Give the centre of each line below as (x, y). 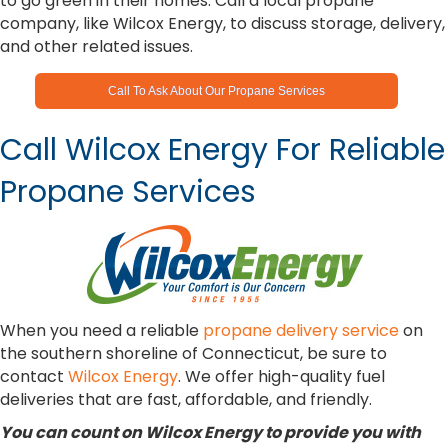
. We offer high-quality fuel (281, 377)
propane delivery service (301, 331)
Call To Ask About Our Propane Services (217, 91)
